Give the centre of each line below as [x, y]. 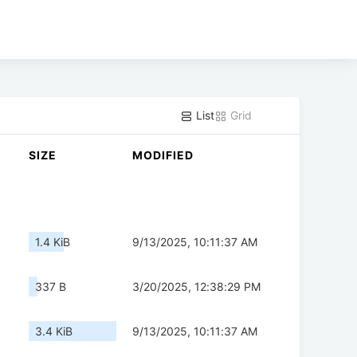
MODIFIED [163, 155]
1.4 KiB [53, 242]
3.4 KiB [54, 331]
